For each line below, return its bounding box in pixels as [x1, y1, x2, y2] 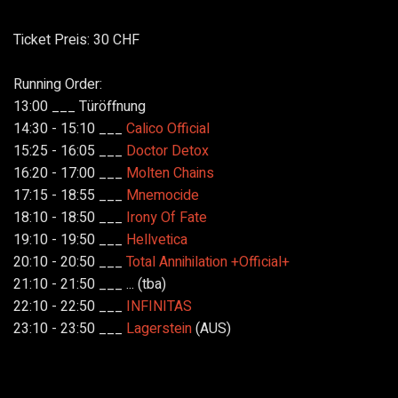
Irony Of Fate [126, 206, 207, 228]
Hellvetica [126, 228, 187, 251]
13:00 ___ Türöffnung [13, 95, 146, 117]
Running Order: [13, 73, 102, 95]
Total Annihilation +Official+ [126, 251, 290, 273]
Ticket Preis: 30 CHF [13, 28, 139, 51]
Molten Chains [126, 162, 214, 184]
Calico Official [126, 117, 210, 139]
